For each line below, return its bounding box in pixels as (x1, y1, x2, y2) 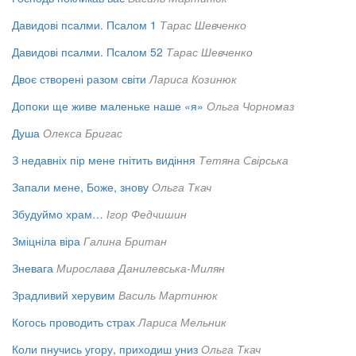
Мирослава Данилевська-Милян (56, 260, 225, 277)
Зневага (12, 260, 53, 277)
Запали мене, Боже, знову (12, 179, 149, 195)
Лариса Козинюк (149, 71, 237, 87)
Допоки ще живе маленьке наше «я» (12, 98, 203, 114)
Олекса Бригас (43, 125, 122, 141)
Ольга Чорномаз (207, 98, 295, 114)
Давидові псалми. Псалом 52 (12, 44, 163, 60)
